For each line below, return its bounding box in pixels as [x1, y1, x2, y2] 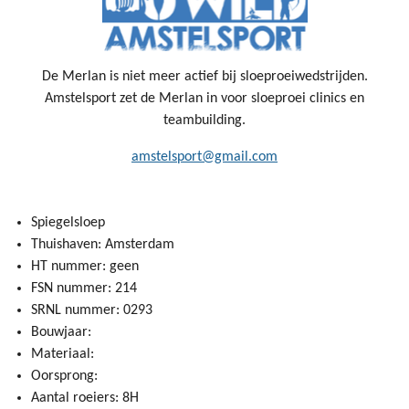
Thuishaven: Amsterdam [31, 237, 174, 253]
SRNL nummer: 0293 [31, 303, 152, 319]
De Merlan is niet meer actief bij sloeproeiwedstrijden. [41, 69, 368, 85]
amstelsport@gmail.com [131, 150, 278, 165]
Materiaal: [31, 347, 94, 362]
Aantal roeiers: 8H [31, 391, 139, 406]
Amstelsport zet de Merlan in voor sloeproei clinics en [45, 91, 364, 107]
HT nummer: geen [31, 259, 139, 275]
